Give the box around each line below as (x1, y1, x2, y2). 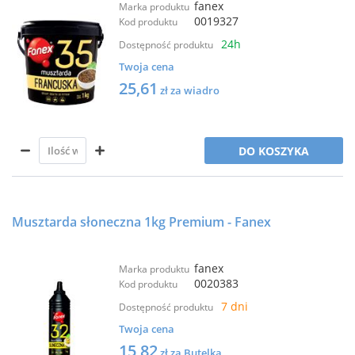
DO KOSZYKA (239, 143, 309, 158)
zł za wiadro (160, 83, 219, 97)
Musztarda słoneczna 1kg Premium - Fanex (12, 213, 271, 231)
